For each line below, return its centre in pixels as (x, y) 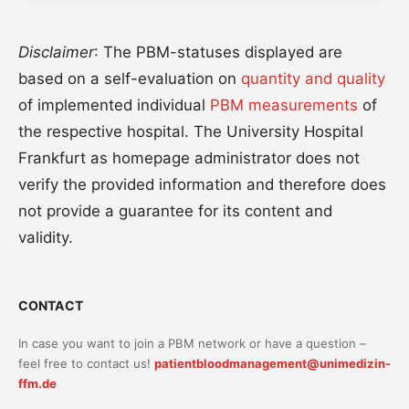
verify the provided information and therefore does (202, 184)
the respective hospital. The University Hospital (191, 131)
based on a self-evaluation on (130, 78)
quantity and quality (313, 78)
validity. (46, 237)
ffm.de (37, 383)
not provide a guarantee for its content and (175, 210)
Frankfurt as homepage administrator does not (189, 157)
